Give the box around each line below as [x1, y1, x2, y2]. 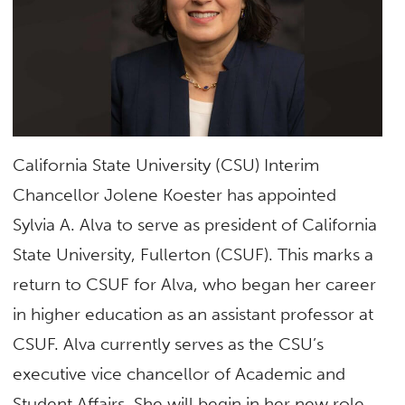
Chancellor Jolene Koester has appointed [13, 184, 337, 206]
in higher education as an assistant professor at [13, 304, 374, 325]
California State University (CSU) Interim [13, 155, 320, 176]
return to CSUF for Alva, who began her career [13, 274, 377, 296]
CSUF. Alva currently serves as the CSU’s [13, 334, 325, 355]
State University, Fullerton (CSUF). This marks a [13, 244, 374, 266]
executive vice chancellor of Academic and [13, 363, 346, 385]
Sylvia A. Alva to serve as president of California [13, 214, 378, 236]
